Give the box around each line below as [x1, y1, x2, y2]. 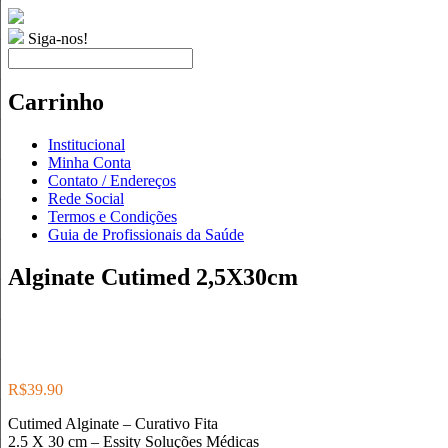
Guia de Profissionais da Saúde [48, 225, 244, 243]
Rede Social [48, 189, 124, 207]
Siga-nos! [24, 30, 88, 47]
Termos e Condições [48, 207, 177, 225]
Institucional [48, 135, 125, 153]
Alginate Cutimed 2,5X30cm [8, 263, 298, 290]
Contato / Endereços [48, 171, 176, 189]
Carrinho [8, 88, 104, 115]
